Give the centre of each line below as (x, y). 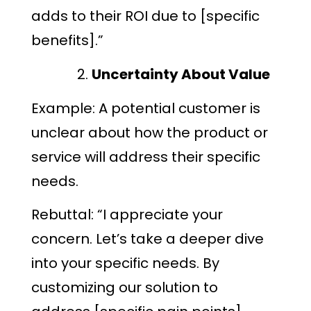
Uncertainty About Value (181, 75)
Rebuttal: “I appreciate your (127, 215)
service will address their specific (146, 157)
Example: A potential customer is (146, 108)
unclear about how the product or (150, 132)
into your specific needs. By (125, 263)
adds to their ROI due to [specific (145, 16)
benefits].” (67, 41)
